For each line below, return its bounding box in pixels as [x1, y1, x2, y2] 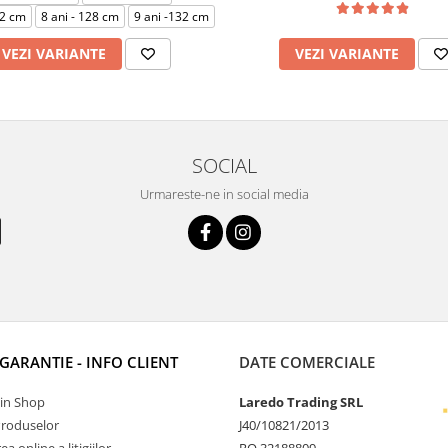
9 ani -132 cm [134, 8, 209, 25]
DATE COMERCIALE [239, 352, 375, 372]
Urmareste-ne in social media [139, 185, 309, 203]
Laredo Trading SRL [239, 393, 363, 411]
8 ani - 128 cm [41, 8, 119, 25]
